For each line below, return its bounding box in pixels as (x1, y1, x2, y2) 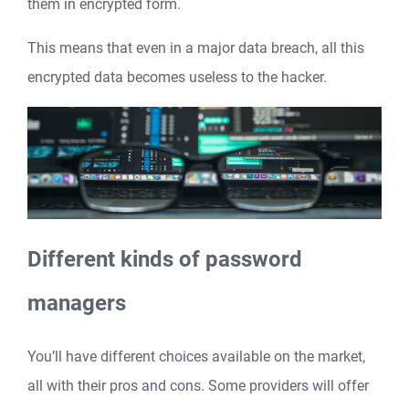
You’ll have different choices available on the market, (27, 348, 365, 366)
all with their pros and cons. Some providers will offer (27, 377, 369, 395)
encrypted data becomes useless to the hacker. (27, 68, 327, 86)
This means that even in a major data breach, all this (27, 38, 364, 57)
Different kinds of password (27, 246, 302, 272)
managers (27, 289, 126, 316)
